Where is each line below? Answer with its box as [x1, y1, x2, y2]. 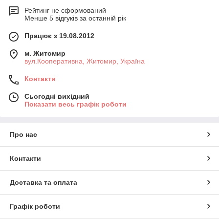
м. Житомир [24, 49, 66, 58]
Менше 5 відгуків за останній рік [24, 14, 126, 22]
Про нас [10, 131, 37, 139]
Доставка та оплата [10, 178, 77, 187]
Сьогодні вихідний [24, 92, 89, 101]
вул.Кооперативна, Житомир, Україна [24, 57, 145, 66]
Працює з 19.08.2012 [24, 32, 94, 40]
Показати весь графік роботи [24, 100, 127, 109]
